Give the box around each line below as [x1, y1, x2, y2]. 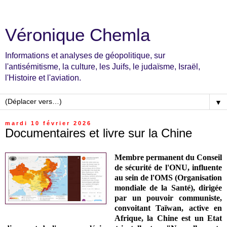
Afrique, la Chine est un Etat [114, 213, 222, 222]
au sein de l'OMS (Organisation [114, 173, 222, 182]
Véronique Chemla [5, 25, 150, 45]
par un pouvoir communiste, [114, 193, 222, 202]
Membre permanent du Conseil [114, 153, 222, 162]
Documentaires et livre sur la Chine [5, 126, 192, 140]
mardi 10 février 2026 [5, 120, 92, 126]
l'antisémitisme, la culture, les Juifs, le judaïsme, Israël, [5, 62, 200, 71]
